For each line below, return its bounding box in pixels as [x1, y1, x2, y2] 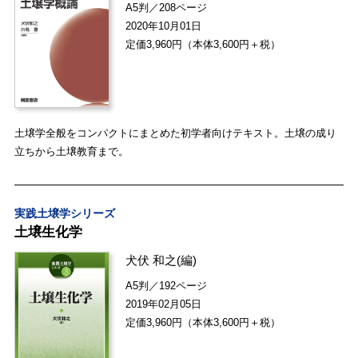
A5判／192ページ [125, 280, 208, 292]
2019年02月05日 [125, 298, 202, 311]
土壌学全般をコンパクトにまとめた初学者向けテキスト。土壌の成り [14, 127, 336, 140]
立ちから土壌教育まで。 [14, 145, 129, 158]
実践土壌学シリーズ [14, 208, 115, 221]
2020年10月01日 [125, 19, 202, 32]
